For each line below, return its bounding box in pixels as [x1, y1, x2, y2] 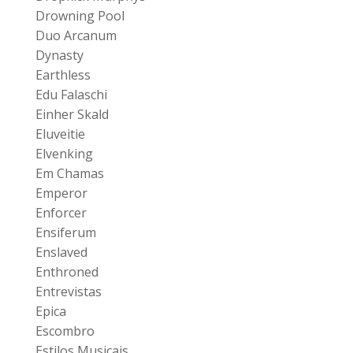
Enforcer [35, 203, 87, 221]
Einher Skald [35, 105, 109, 123]
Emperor [35, 184, 87, 202]
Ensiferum [35, 223, 96, 241]
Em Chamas [35, 164, 104, 182]
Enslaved [35, 243, 87, 261]
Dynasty [35, 46, 84, 64]
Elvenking [35, 144, 93, 162]
